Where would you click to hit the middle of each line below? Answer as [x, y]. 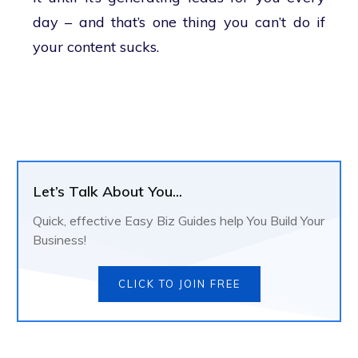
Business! [60, 240]
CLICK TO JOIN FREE [179, 284]
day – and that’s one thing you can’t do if [179, 22]
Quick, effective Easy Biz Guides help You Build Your [179, 221]
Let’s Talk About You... [108, 192]
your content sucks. [96, 47]
